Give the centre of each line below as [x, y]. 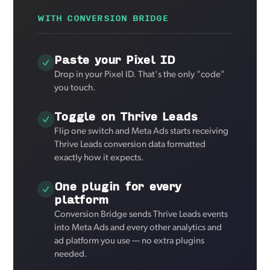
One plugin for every [118, 186]
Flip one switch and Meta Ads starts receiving [142, 131]
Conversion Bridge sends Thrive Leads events [141, 215]
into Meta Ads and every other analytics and [138, 228]
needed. [71, 254]
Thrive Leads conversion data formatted [130, 145]
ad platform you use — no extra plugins [130, 241]
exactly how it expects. [99, 158]
